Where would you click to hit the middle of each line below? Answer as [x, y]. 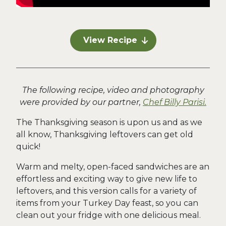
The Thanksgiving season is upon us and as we [109, 122]
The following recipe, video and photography [113, 90]
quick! [28, 147]
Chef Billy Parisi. [175, 102]
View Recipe [110, 40]
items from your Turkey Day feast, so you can [107, 203]
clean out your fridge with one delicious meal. [108, 215]
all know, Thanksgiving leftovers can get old [105, 134]
